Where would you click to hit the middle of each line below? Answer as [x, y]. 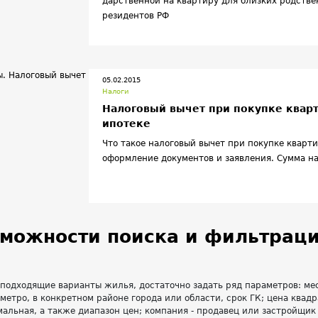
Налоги [115, 92]
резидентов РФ [135, 15]
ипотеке [126, 123]
